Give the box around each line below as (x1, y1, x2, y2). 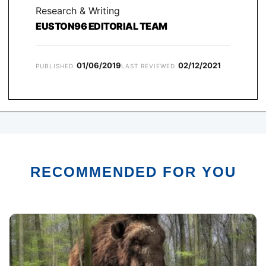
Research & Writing (36, 5, 120, 17)
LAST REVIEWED (121, 62, 175, 70)
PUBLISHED (36, 62, 74, 70)
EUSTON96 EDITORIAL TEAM (36, 20, 167, 33)
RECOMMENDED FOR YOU (30, 164, 236, 180)
